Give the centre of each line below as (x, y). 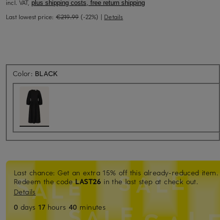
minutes (93, 207)
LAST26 (88, 181)
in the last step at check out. (150, 181)
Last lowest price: (31, 16)
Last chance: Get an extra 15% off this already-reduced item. (116, 172)
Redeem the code (45, 181)
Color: (24, 73)
